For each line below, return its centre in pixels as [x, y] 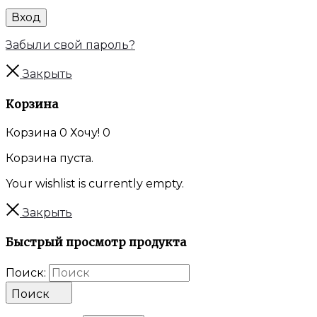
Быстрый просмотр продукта [96, 242]
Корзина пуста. [50, 158]
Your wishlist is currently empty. [95, 183]
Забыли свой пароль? [70, 45]
